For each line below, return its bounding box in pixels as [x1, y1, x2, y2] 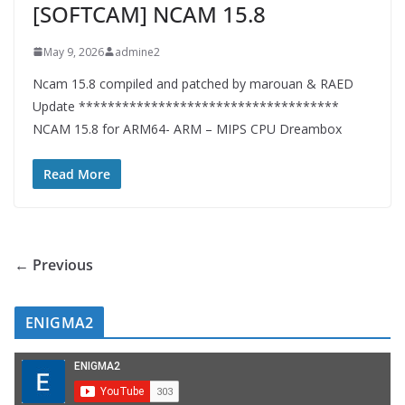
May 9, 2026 [43, 43, 104, 60]
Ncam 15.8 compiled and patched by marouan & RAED [33, 74, 353, 92]
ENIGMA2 [25, 312, 94, 333]
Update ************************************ [33, 97, 339, 115]
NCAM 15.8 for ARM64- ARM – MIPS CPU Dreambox [33, 119, 342, 137]
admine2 [115, 43, 160, 60]
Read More [43, 165, 110, 183]
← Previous [14, 254, 93, 275]
